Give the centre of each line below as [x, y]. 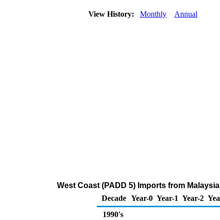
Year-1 [167, 198]
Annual [186, 14]
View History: [112, 14]
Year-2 [193, 198]
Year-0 [142, 198]
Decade [114, 198]
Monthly [153, 14]
